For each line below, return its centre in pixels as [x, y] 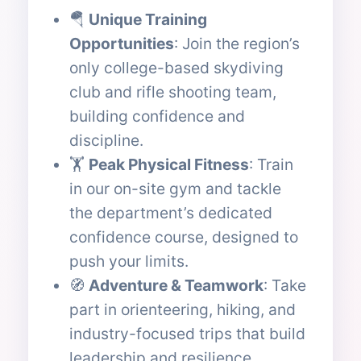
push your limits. [129, 261]
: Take [285, 286]
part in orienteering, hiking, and [183, 310]
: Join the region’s [237, 44]
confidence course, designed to [184, 237]
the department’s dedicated [171, 213]
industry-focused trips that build [187, 334]
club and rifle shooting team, [173, 92]
